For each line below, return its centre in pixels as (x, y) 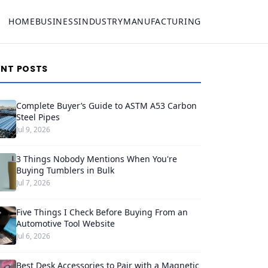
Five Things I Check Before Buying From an (102, 212)
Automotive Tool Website (65, 223)
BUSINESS (57, 21)
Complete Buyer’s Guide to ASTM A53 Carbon (106, 106)
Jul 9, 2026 (33, 130)
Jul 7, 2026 (33, 183)
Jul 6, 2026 (33, 236)
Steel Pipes (38, 117)
